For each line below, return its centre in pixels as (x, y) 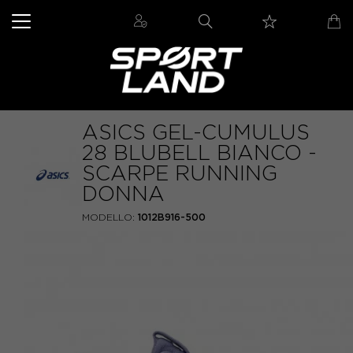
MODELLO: (108, 217)
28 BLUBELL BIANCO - (199, 153)
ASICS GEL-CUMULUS (196, 132)
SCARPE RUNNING (180, 173)
